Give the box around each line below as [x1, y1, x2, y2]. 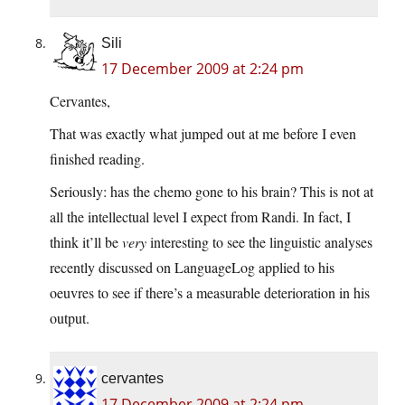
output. [50, 308, 89, 328]
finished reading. [50, 149, 145, 169]
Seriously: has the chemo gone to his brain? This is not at [50, 182, 373, 202]
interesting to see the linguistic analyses [146, 232, 372, 252]
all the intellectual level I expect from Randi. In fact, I [50, 207, 351, 227]
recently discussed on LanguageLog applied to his [50, 258, 334, 278]
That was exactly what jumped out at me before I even [50, 124, 356, 144]
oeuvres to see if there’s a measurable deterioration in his [50, 283, 370, 303]
